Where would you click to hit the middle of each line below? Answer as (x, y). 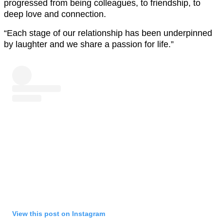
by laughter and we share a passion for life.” (89, 45)
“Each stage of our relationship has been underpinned (108, 33)
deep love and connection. (55, 14)
